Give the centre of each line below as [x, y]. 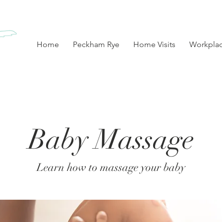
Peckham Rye [96, 44]
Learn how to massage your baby [111, 167]
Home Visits [154, 44]
